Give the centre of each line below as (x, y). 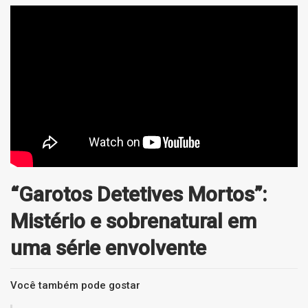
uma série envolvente (108, 247)
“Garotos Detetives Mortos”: (139, 194)
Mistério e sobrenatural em (133, 221)
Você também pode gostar (75, 285)
